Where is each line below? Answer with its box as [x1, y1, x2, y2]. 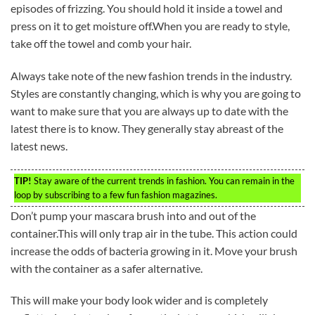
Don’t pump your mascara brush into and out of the [11, 208, 256, 222]
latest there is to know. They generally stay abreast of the [11, 121, 283, 135]
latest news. [11, 139, 67, 153]
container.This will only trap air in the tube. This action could [11, 226, 297, 240]
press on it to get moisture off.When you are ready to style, [11, 19, 290, 33]
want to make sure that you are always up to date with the [11, 103, 288, 117]
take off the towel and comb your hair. [11, 37, 191, 51]
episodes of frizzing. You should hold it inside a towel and [11, 1, 283, 15]
